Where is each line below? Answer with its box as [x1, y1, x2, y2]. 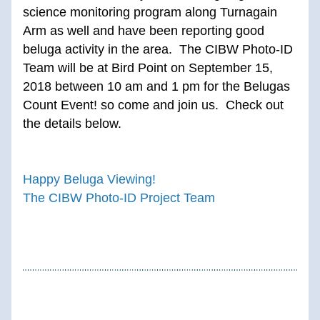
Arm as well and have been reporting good [23, 24, 264, 38]
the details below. [23, 116, 121, 131]
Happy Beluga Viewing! [23, 172, 156, 186]
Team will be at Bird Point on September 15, [23, 61, 273, 75]
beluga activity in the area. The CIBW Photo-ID [23, 42, 293, 56]
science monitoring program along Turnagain [23, 5, 277, 19]
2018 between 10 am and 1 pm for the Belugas [23, 79, 290, 94]
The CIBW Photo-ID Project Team [23, 191, 215, 205]
